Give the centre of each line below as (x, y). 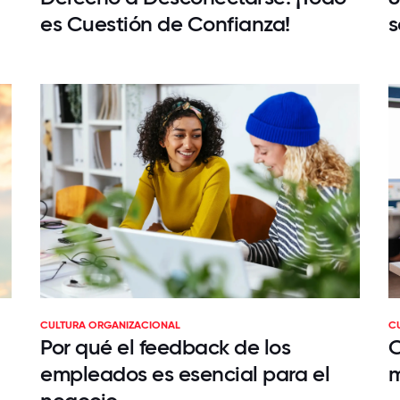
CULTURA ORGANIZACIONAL (110, 325)
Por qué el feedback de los (165, 347)
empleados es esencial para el (185, 374)
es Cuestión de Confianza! (165, 24)
